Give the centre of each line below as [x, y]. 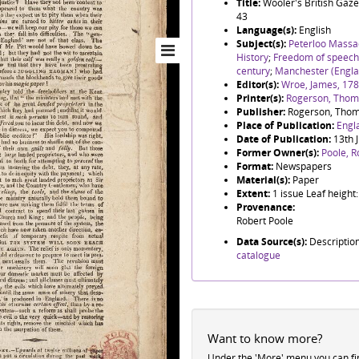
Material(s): [264, 180]
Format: [256, 166]
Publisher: [262, 112]
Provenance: [266, 207]
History [252, 57]
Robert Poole [265, 221]
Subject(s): [262, 44]
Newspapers [304, 166]
